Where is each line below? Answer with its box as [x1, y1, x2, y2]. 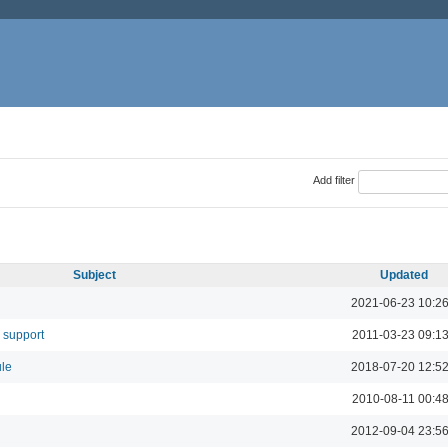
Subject [73, 267, 116, 282]
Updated [380, 267, 428, 282]
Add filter [312, 174, 355, 187]
